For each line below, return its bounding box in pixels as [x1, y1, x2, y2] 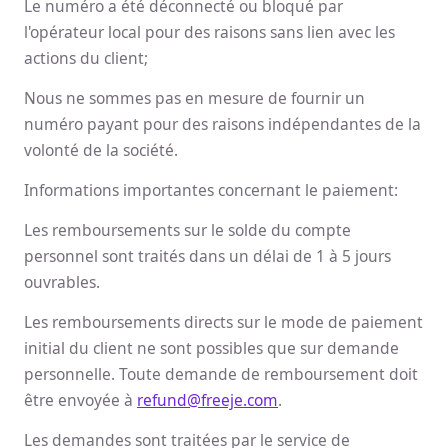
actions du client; [24, 47, 148, 69]
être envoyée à [24, 389, 137, 411]
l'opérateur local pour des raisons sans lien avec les [24, 21, 395, 43]
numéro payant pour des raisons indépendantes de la [24, 113, 421, 135]
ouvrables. [24, 271, 100, 293]
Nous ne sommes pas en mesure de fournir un [24, 87, 365, 109]
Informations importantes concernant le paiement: [24, 179, 398, 201]
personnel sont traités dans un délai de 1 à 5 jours [24, 245, 391, 267]
